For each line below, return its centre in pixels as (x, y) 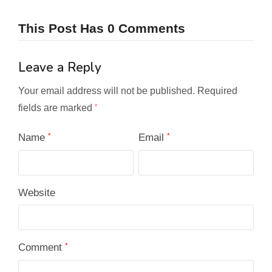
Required (217, 91)
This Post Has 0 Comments (102, 29)
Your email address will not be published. (107, 91)
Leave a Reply (60, 68)
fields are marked (56, 108)
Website (37, 193)
